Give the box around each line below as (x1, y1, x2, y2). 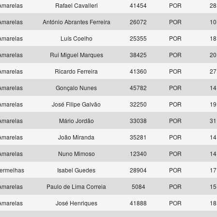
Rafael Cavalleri (55, 1, 98, 9)
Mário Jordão (59, 116, 94, 124)
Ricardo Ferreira (55, 67, 98, 75)
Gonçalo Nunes (56, 83, 97, 92)
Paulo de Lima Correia (46, 182, 106, 190)
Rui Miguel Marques (49, 50, 103, 59)
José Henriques (55, 199, 97, 207)
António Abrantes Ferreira (42, 17, 110, 26)
